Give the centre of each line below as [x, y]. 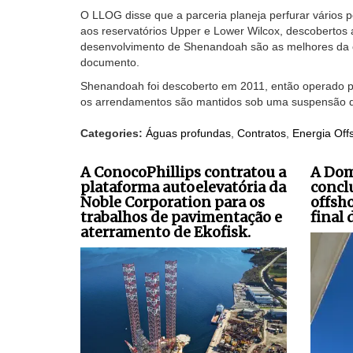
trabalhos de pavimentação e [181, 217]
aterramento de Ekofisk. [165, 232]
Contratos [262, 134]
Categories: [113, 134]
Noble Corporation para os [173, 203]
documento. [110, 63]
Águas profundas [188, 134]
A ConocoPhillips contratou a [183, 173]
